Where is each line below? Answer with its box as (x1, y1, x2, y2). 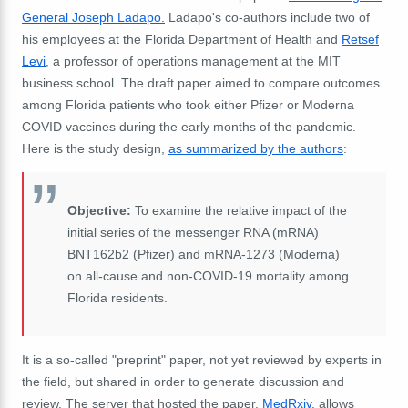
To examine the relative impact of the (135, 202, 347, 218)
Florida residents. (67, 290, 168, 305)
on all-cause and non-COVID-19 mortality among (67, 268, 349, 283)
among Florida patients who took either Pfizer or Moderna (22, 97, 354, 112)
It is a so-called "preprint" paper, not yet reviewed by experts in (22, 352, 382, 367)
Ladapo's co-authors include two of (165, 9, 370, 25)
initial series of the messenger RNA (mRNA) (67, 224, 319, 240)
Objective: (67, 202, 135, 218)
